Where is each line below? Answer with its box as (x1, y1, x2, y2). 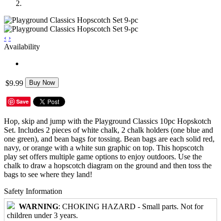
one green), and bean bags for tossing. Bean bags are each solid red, (4, 134, 215, 143)
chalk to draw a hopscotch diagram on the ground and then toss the (4, 161, 212, 170)
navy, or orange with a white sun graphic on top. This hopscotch (4, 143, 204, 152)
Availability (4, 42, 40, 51)
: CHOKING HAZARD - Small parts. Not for (58, 202, 203, 211)
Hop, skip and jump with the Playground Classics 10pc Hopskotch (4, 116, 211, 125)
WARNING (19, 202, 58, 211)
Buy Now (29, 78, 55, 86)
